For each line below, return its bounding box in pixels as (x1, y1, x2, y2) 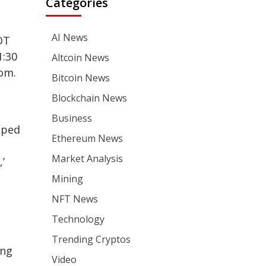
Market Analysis (52, 152, 123, 165)
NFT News (52, 192, 99, 205)
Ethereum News (52, 132, 123, 145)
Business (52, 112, 93, 125)
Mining (52, 172, 84, 185)
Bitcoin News (52, 71, 110, 84)
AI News (52, 31, 88, 44)
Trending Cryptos (52, 233, 131, 246)
